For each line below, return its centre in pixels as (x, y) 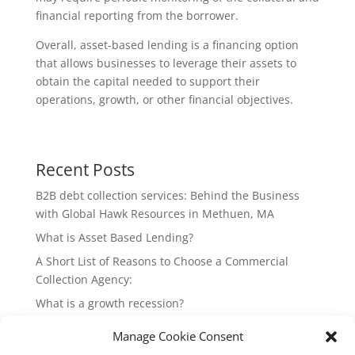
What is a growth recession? (109, 303)
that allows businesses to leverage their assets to (166, 63)
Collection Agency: (84, 279)
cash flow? (62, 345)
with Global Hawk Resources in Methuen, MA (155, 214)
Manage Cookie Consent (177, 336)
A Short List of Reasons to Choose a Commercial (162, 261)
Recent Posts (85, 170)
